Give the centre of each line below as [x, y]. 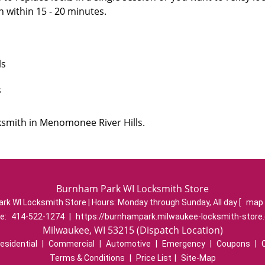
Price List [153, 258]
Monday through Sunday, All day [178, 202]
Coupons [233, 244]
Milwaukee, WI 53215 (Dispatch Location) [132, 230]
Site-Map [198, 258]
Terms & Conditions [87, 258]
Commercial [71, 244]
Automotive [128, 244]
